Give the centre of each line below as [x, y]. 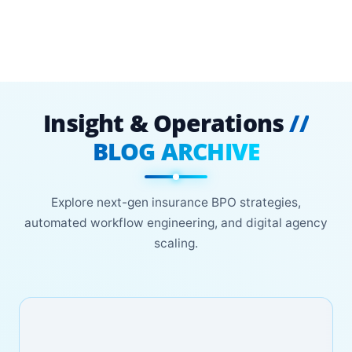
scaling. [176, 243]
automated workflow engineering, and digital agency [176, 223]
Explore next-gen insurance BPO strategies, [176, 202]
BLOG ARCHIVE [176, 151]
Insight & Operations [167, 123]
